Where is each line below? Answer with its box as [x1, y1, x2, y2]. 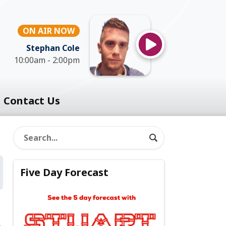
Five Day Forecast [20, 165, 109, 180]
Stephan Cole [26, 42, 80, 53]
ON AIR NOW [23, 25, 75, 36]
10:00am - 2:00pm [14, 54, 80, 66]
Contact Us [3, 94, 60, 107]
